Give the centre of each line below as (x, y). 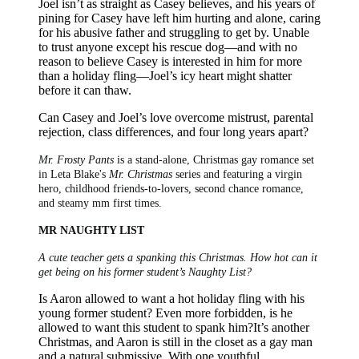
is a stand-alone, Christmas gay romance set (214, 159)
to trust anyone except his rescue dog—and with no (168, 46)
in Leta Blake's (74, 174)
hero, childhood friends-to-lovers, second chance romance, (171, 188)
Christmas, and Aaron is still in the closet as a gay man (175, 341)
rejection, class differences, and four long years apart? (173, 131)
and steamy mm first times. (100, 203)
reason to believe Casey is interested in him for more (170, 61)
